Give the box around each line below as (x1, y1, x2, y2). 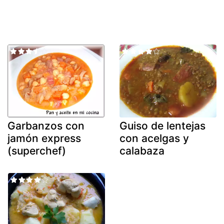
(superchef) (7, 144, 66, 157)
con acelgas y (119, 131, 189, 144)
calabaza (119, 144, 164, 157)
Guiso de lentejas (119, 119, 205, 132)
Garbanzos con (7, 119, 84, 132)
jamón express (7, 131, 81, 144)
